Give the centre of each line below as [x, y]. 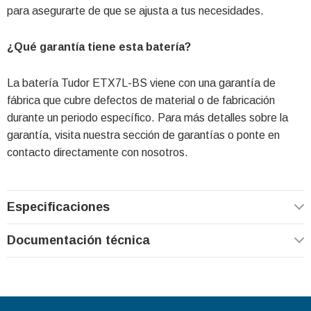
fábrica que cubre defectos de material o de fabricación [141, 100]
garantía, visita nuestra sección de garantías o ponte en [143, 135]
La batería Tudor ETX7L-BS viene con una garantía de [141, 83]
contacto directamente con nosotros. [98, 152]
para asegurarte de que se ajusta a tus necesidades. [135, 10]
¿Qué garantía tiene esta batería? [99, 47]
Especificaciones [58, 207]
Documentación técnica [78, 240]
